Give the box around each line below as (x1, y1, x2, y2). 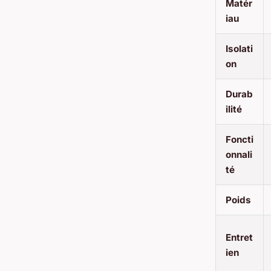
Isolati (226, 42, 253, 54)
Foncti (226, 133, 253, 145)
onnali (226, 148, 252, 160)
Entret (226, 231, 253, 243)
